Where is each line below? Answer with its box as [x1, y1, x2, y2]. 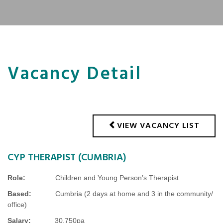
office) [7, 201, 27, 209]
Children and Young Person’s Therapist [55, 174, 179, 182]
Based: [7, 190, 55, 198]
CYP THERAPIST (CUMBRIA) [7, 150, 126, 166]
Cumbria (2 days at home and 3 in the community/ [55, 190, 213, 198]
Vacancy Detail [7, 60, 141, 90]
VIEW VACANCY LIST [117, 119, 200, 133]
